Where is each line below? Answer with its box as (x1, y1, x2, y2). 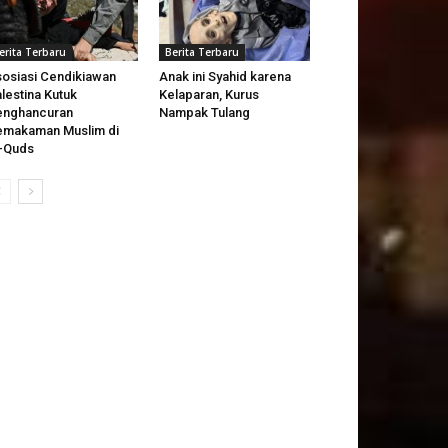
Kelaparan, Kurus (158, 87, 259, 103)
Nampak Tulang (158, 105, 250, 121)
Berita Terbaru (164, 45, 239, 60)
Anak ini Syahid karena (158, 69, 291, 85)
